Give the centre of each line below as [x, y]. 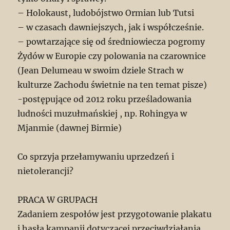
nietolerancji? [46, 171]
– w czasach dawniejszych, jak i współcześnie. [111, 27]
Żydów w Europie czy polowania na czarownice [112, 56]
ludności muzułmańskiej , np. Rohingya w [102, 114]
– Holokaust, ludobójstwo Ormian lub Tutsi [106, 13]
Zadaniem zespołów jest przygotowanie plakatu [115, 214]
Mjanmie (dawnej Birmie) [70, 128]
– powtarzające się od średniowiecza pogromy [111, 42]
